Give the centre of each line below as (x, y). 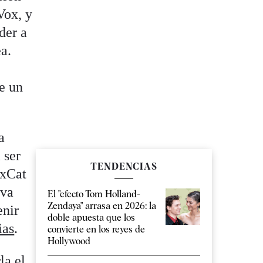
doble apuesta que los (91, 218)
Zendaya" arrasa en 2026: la (102, 206)
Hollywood (69, 241)
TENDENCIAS (124, 167)
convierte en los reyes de (96, 230)
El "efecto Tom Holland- (94, 194)
